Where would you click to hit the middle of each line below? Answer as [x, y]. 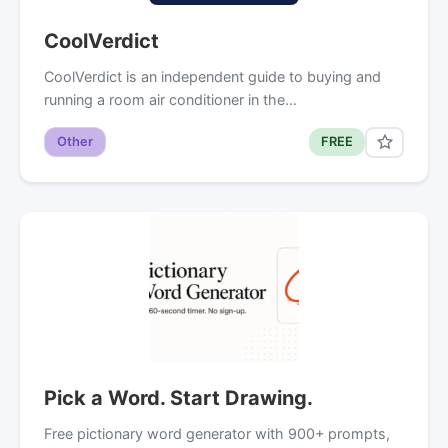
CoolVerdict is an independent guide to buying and [212, 76]
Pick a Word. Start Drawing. [178, 397]
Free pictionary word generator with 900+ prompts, [217, 433]
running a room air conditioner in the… [170, 99]
